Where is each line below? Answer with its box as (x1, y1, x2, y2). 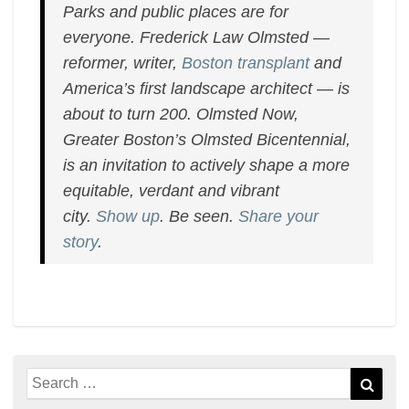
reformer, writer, (63, 54, 183, 72)
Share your (238, 207, 320, 225)
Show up (96, 207, 161, 225)
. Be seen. (160, 207, 239, 225)
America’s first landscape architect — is (63, 79, 351, 98)
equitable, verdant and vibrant (63, 182, 280, 200)
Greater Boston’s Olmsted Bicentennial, (63, 131, 351, 149)
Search (26, 369, 75, 384)
